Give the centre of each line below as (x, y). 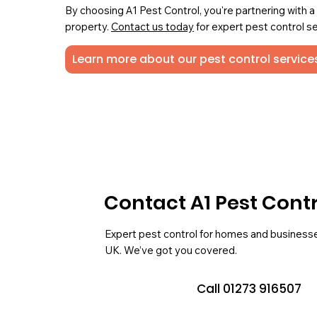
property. (88, 26)
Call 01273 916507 (249, 288)
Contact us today (152, 26)
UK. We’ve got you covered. (171, 250)
